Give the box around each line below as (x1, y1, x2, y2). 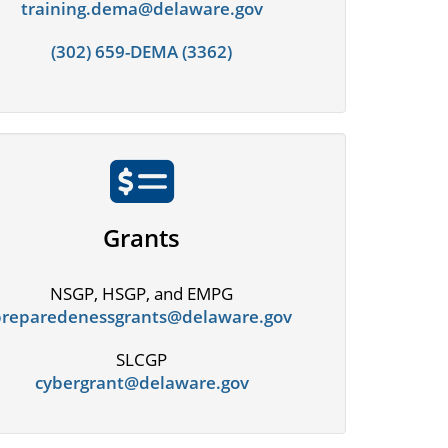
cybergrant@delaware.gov (34, 371, 249, 395)
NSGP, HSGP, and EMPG (50, 282, 234, 306)
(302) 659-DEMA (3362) (51, 40, 233, 64)
